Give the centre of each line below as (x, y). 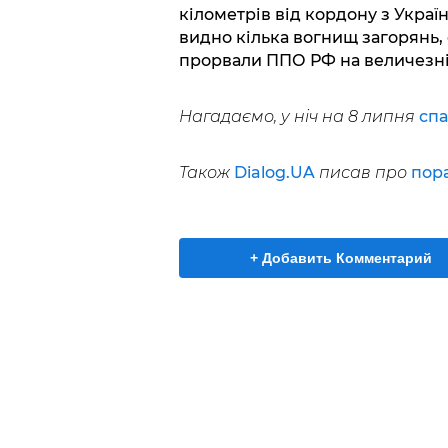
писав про (364, 172)
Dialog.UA (274, 172)
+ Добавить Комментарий (341, 257)
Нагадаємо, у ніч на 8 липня (298, 116)
